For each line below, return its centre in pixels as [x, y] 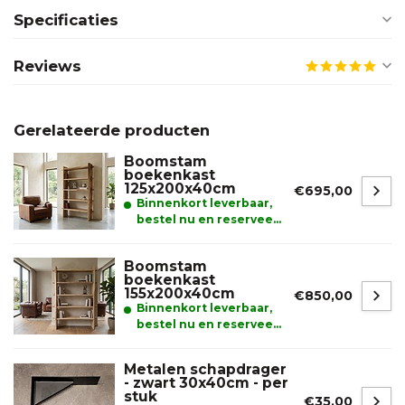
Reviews [47, 66]
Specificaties [66, 19]
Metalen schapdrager [205, 369]
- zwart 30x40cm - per [206, 382]
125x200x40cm [180, 188]
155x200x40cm [179, 293]
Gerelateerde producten [112, 130]
